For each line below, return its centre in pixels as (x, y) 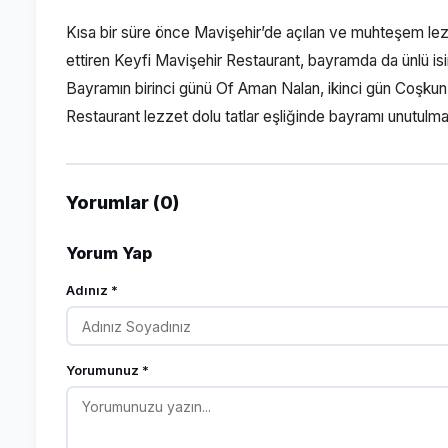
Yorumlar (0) (122, 202)
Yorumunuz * (107, 370)
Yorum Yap (109, 253)
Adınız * (92, 290)
